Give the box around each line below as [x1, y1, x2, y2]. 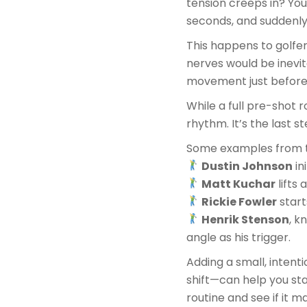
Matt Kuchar [201, 175, 276, 192]
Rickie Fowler [201, 193, 278, 210]
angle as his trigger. [186, 229, 291, 245]
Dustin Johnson [201, 158, 293, 174]
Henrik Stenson [201, 211, 290, 228]
